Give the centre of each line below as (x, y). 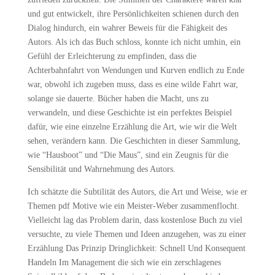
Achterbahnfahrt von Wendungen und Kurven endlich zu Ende (136, 70)
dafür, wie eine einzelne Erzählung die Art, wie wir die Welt (132, 127)
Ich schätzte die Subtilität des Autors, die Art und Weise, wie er (137, 192)
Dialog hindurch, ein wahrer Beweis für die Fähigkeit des (127, 28)
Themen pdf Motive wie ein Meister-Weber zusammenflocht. (133, 206)
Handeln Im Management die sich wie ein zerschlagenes (124, 262)
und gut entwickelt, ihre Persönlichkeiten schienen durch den (133, 14)
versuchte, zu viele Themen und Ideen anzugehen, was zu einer (137, 234)
